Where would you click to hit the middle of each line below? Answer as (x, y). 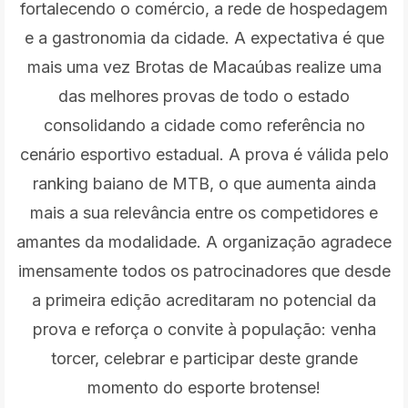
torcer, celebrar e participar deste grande (204, 358)
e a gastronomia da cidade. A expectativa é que (204, 37)
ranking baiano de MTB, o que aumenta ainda (204, 183)
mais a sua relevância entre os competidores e (204, 212)
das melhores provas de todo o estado (204, 96)
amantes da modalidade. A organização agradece (204, 241)
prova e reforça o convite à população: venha (204, 329)
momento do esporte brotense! (204, 387)
